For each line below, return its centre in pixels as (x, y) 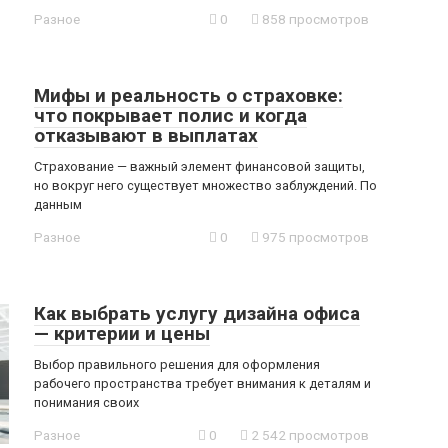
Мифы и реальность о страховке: (188, 95)
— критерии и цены (122, 333)
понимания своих (86, 402)
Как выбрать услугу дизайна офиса (197, 313)
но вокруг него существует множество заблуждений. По (205, 185)
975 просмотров (314, 237)
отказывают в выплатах (146, 135)
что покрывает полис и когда (170, 115)
